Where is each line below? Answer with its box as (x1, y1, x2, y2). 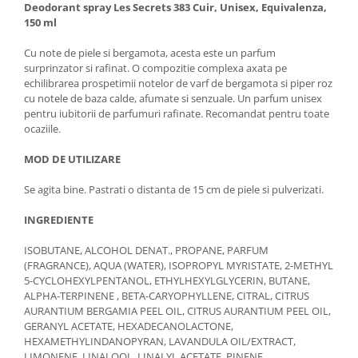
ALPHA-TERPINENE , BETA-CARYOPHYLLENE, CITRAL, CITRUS (24, 288, 309, 303)
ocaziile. (24, 121, 61, 136)
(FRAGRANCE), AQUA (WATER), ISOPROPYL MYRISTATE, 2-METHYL (24, 257, 333, 272)
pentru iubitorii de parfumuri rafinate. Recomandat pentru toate (24, 105, 329, 121)
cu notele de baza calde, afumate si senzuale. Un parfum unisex (24, 90, 322, 105)
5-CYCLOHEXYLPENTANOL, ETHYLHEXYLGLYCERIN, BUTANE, (24, 272, 310, 288)
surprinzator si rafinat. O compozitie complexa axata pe (24, 60, 287, 75)
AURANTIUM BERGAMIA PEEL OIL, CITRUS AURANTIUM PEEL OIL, (24, 303, 331, 318)
